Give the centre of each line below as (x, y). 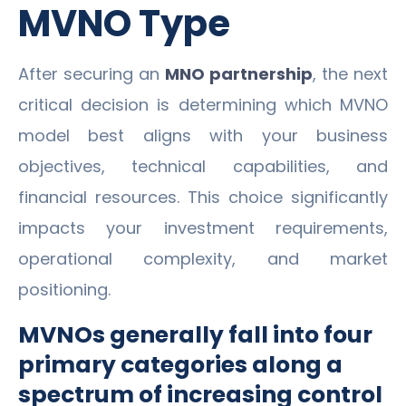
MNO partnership (239, 73)
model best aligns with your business (203, 135)
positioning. (64, 289)
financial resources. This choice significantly (203, 197)
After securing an (92, 73)
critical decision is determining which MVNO (203, 104)
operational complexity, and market (203, 258)
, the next (350, 73)
